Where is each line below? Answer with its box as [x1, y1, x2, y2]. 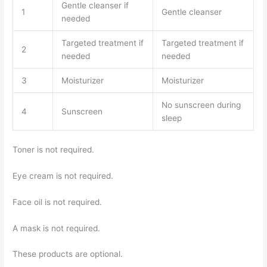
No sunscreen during [161, 100, 241, 110]
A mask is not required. [13, 223, 101, 233]
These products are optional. [13, 249, 123, 259]
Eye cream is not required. [13, 170, 114, 181]
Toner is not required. [13, 144, 95, 154]
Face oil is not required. [13, 197, 103, 207]
